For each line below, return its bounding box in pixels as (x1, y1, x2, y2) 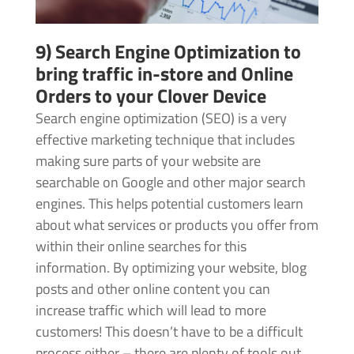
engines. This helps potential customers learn (35, 192, 303, 214)
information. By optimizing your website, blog (35, 256, 307, 278)
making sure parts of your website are (35, 149, 261, 171)
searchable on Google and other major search (35, 171, 306, 193)
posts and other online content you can (35, 277, 270, 299)
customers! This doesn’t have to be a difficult (35, 320, 303, 342)
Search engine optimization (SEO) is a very (35, 107, 287, 129)
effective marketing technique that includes (35, 128, 295, 150)
